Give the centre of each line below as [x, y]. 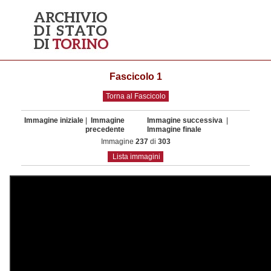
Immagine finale [174, 129]
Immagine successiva [186, 120]
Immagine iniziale [54, 120]
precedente [105, 129]
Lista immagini [136, 157]
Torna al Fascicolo [135, 96]
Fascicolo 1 [135, 77]
